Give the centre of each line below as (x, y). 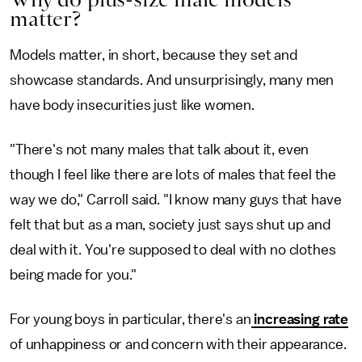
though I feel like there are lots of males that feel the (173, 174)
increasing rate (300, 319)
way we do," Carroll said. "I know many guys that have (176, 199)
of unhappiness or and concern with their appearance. (178, 344)
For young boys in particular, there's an (130, 319)
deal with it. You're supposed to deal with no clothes (173, 249)
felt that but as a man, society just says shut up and (170, 224)
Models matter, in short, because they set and (154, 55)
